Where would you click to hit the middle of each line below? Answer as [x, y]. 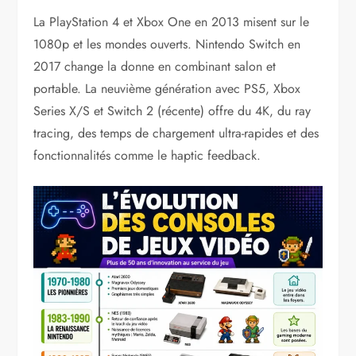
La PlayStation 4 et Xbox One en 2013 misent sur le [172, 21]
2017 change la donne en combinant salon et [155, 66]
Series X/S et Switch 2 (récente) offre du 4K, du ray [172, 110]
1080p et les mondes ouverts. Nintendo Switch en [167, 44]
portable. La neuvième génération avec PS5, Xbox [167, 88]
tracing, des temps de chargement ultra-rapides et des [176, 133]
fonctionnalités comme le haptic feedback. [147, 155]
